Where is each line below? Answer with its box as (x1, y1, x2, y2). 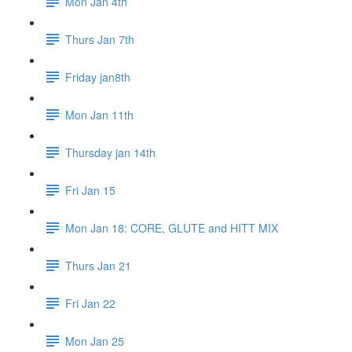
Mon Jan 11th (65, 106, 134, 123)
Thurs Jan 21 (65, 257, 131, 273)
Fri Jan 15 (65, 181, 115, 198)
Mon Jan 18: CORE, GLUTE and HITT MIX (65, 219, 278, 236)
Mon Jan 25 (65, 332, 124, 349)
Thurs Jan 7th (65, 31, 134, 47)
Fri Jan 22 (65, 295, 115, 311)
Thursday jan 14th (65, 144, 156, 160)
